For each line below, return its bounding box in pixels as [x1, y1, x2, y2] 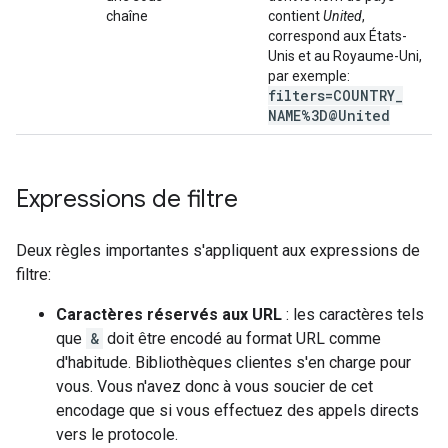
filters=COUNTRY [268, 86, 395, 105]
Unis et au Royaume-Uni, [268, 48, 422, 64]
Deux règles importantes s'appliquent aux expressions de [16, 241, 420, 260]
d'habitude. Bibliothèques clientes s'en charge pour [56, 353, 411, 372]
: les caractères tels [282, 305, 424, 324]
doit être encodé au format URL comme [103, 329, 381, 348]
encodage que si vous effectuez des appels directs [56, 401, 419, 420]
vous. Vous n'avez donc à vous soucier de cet [56, 377, 373, 396]
